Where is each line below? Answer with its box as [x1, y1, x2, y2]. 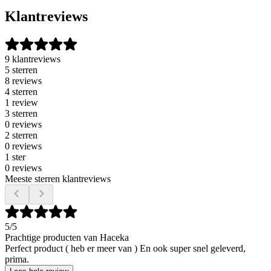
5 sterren [5, 65, 38, 75]
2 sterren [5, 130, 38, 140]
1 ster [5, 152, 25, 162]
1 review [5, 97, 38, 108]
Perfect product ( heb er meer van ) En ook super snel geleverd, [5, 243, 246, 253]
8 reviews [5, 76, 42, 86]
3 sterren [5, 108, 38, 119]
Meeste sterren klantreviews [5, 174, 111, 184]
